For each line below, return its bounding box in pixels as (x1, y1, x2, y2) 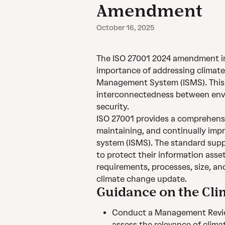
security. (96, 102, 129, 111)
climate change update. (96, 174, 187, 184)
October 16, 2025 (96, 24, 154, 32)
